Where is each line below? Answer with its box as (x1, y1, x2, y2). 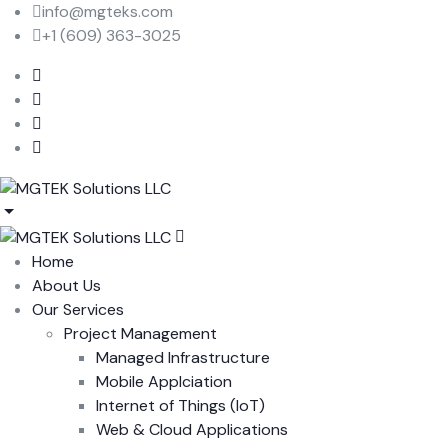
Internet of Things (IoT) (96, 394, 265, 416)
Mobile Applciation (96, 370, 232, 392)
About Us (32, 274, 101, 296)
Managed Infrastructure (96, 346, 270, 368)
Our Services (32, 298, 124, 320)
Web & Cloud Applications (96, 418, 288, 440)
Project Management (64, 322, 217, 344)
